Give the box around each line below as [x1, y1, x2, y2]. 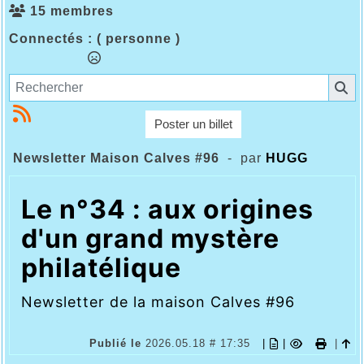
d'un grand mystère [20, 222, 279, 254]
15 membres [29, 4, 114, 19]
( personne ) [96, 32, 180, 46]
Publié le [89, 336, 145, 349]
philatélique [20, 251, 181, 284]
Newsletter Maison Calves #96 [12, 150, 219, 165]
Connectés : [8, 32, 93, 46]
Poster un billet [154, 116, 232, 131]
